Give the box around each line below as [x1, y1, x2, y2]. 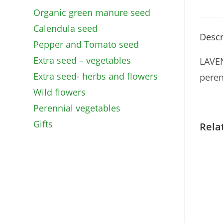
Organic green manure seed [33, 6, 151, 18]
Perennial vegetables [33, 102, 121, 114]
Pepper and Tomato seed [33, 38, 139, 50]
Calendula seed [33, 22, 98, 34]
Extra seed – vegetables [33, 54, 131, 66]
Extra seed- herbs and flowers [33, 70, 158, 82]
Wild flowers [33, 86, 86, 98]
